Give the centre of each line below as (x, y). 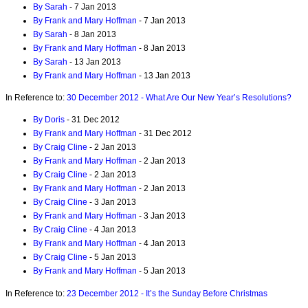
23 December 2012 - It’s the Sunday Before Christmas (167, 293)
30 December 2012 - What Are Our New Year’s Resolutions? (179, 98)
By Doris (49, 120)
